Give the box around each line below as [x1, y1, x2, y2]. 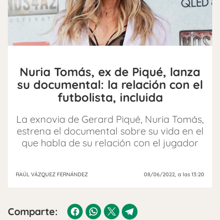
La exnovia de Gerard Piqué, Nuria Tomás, [16, 113, 204, 126]
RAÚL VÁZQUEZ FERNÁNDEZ [16, 171, 88, 178]
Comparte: [8, 205, 57, 218]
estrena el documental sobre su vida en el [16, 125, 204, 137]
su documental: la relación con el [17, 77, 203, 92]
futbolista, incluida [57, 90, 163, 105]
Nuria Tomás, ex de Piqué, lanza [20, 64, 200, 80]
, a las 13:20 [175, 171, 204, 178]
